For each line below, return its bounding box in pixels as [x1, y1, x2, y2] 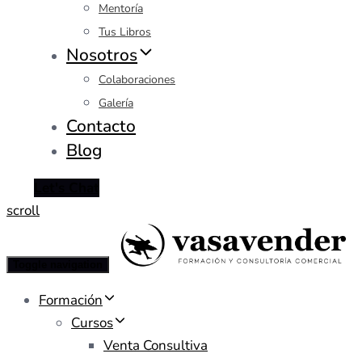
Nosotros [66, 43, 138, 66]
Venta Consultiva [103, 335, 208, 355]
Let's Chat [34, 178, 99, 197]
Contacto [66, 114, 137, 137]
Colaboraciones [99, 71, 175, 87]
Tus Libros [99, 23, 151, 40]
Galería [99, 95, 133, 111]
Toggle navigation [13, 258, 103, 271]
